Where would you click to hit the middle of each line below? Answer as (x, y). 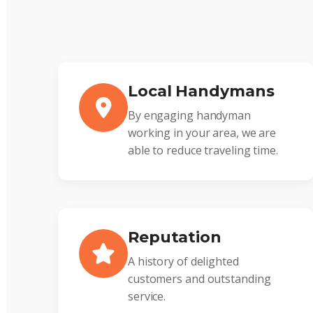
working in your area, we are (202, 132)
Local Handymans (201, 91)
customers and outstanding (199, 278)
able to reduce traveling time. (203, 150)
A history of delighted (183, 261)
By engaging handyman (189, 115)
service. (147, 296)
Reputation (174, 237)
